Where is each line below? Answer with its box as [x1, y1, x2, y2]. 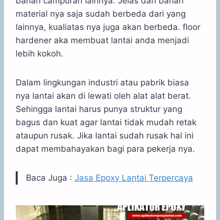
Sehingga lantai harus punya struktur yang [16, 104, 182, 114]
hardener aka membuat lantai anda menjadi [16, 35, 189, 45]
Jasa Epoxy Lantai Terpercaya [75, 172, 193, 183]
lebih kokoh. [16, 48, 63, 58]
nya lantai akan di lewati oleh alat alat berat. [16, 90, 191, 101]
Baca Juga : [26, 172, 75, 183]
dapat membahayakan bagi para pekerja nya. [16, 143, 195, 154]
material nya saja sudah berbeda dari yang [16, 8, 186, 19]
